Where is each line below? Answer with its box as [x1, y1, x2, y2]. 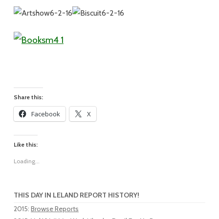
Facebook [31, 109, 60, 118]
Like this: [14, 141, 38, 148]
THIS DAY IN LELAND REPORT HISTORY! [14, 191, 139, 199]
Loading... [14, 157, 40, 165]
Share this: [14, 93, 43, 101]
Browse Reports [31, 204, 79, 213]
